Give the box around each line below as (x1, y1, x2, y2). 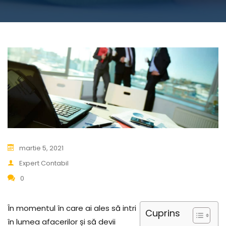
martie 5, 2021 (19, 143, 64, 153)
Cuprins (145, 207, 180, 220)
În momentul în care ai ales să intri (8, 203, 136, 214)
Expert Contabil (19, 158, 69, 168)
